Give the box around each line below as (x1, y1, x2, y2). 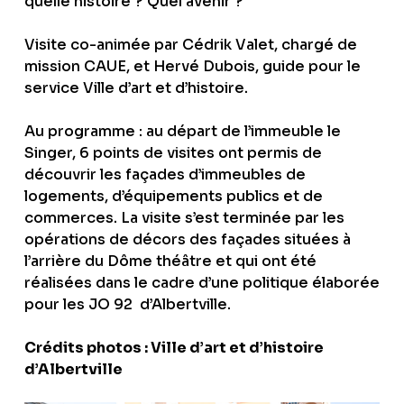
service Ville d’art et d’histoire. (24, 78, 248, 97)
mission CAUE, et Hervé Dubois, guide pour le (24, 56, 361, 76)
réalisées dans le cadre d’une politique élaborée (24, 272, 380, 292)
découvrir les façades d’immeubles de (24, 164, 306, 184)
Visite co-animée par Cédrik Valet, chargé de (24, 34, 357, 54)
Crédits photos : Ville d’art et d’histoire (24, 337, 324, 357)
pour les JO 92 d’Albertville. (24, 294, 231, 314)
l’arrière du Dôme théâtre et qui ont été (24, 251, 317, 271)
